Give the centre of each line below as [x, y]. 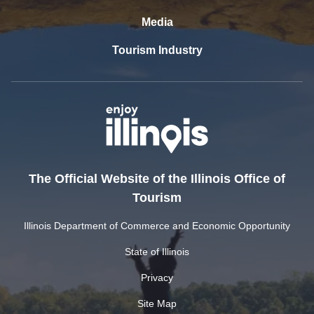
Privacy [157, 277]
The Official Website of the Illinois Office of [157, 178]
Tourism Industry [157, 50]
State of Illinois [157, 251]
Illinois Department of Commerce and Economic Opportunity [157, 225]
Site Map [157, 303]
